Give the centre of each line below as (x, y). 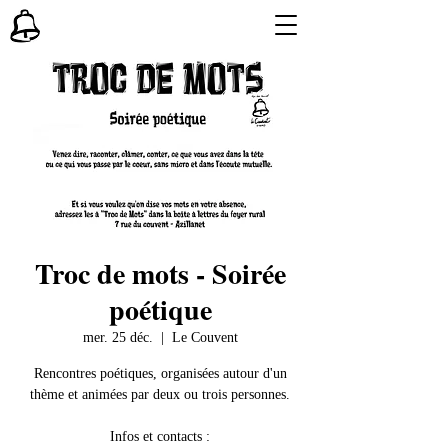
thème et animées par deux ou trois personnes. (160, 394)
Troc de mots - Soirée (160, 273)
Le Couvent (204, 337)
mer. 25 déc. (117, 337)
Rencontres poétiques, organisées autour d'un (160, 373)
